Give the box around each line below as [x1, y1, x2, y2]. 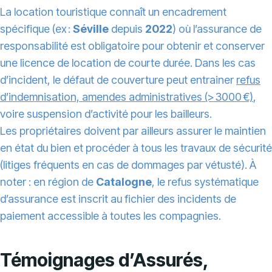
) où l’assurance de [172, 22, 262, 36]
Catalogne [96, 175, 152, 189]
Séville [73, 22, 109, 36]
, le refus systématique [152, 175, 259, 189]
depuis [109, 22, 145, 36]
